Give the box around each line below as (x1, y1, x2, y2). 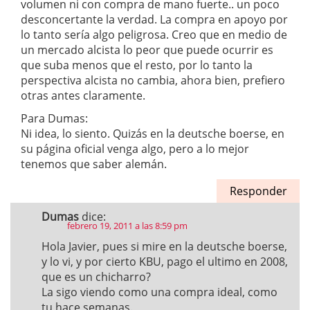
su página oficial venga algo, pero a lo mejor (21, 141, 249, 156)
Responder (229, 183, 287, 199)
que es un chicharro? (42, 269, 151, 284)
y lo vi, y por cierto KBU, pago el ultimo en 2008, (42, 254, 288, 269)
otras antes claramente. (21, 88, 145, 103)
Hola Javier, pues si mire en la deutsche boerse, (42, 239, 287, 254)
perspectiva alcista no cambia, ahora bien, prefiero (21, 73, 285, 88)
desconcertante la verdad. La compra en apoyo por (21, 12, 288, 27)
